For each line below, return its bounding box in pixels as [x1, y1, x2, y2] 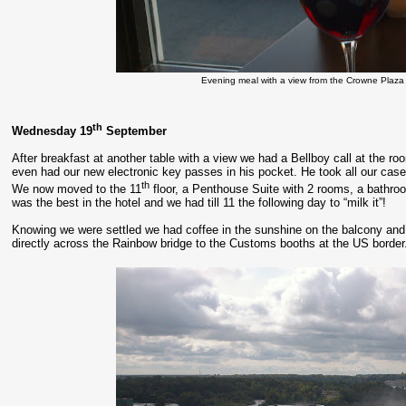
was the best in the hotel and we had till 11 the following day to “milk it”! [12, 195, 387, 209]
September [102, 124, 168, 139]
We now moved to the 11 [12, 181, 142, 196]
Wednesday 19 [12, 124, 93, 139]
